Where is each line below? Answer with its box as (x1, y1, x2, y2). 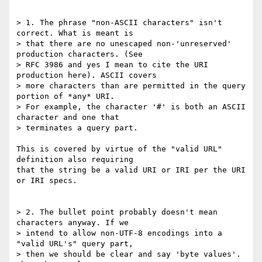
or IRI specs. (16, 176, 77, 185)
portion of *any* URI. (16, 92, 119, 101)
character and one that (16, 113, 124, 122)
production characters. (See (16, 50, 147, 59)
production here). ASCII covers (16, 71, 161, 80)
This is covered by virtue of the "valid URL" (16, 144, 222, 154)
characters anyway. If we (16, 218, 133, 227)
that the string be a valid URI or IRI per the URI (16, 166, 246, 175)
